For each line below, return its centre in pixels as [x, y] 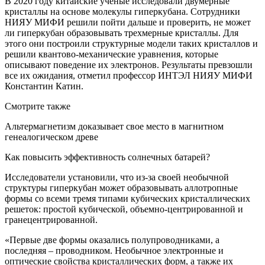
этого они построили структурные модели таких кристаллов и [131, 43]
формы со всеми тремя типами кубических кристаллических [127, 198]
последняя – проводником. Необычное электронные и [114, 251]
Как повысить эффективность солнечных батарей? [107, 157]
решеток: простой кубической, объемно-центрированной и [124, 209]
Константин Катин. [44, 86]
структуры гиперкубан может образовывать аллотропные [121, 188]
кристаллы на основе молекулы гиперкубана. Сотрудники [122, 12]
